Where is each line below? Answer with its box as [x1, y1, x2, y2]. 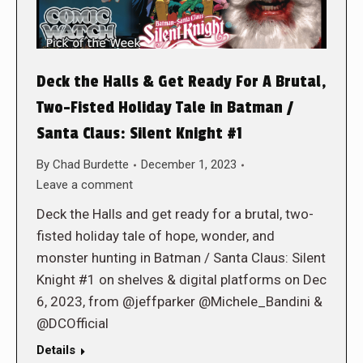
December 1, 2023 [141, 157, 237, 173]
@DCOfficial [36, 315, 109, 332]
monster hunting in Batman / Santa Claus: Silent [36, 250, 326, 267]
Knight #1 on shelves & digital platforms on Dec [36, 271, 327, 288]
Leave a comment [36, 177, 133, 193]
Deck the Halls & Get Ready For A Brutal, [36, 72, 327, 92]
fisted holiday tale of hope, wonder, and [36, 228, 275, 245]
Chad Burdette [53, 157, 129, 173]
